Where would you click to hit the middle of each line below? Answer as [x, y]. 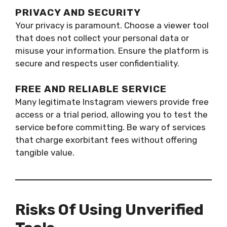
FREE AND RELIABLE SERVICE [91, 89]
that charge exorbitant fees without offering [106, 140]
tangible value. [45, 153]
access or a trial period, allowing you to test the [111, 115]
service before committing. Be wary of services [110, 127]
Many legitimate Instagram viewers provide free [112, 102]
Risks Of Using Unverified [109, 210]
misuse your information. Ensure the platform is [112, 50]
